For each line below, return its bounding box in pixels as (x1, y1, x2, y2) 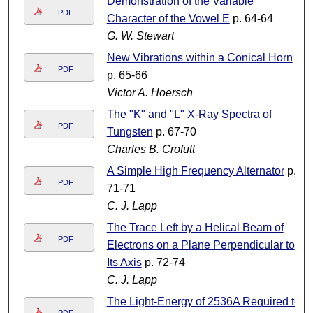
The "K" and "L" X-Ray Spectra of (106, 108, 272, 121)
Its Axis (106, 256, 142, 269)
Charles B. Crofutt (106, 143, 195, 156)
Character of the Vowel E (106, 13, 230, 25)
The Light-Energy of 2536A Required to (106, 296, 300, 308)
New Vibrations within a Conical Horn (106, 52, 293, 64)
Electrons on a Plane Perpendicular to (106, 239, 295, 252)
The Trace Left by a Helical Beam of (106, 221, 284, 234)
